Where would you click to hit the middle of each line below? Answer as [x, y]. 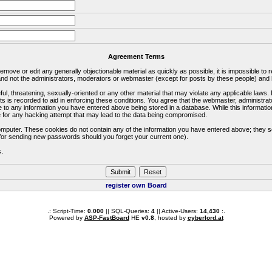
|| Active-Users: [177, 211]
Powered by [66, 218]
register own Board [136, 185]
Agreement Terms [136, 56]
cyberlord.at [205, 218]
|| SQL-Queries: [127, 211]
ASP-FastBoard [107, 218]
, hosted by [171, 218]
